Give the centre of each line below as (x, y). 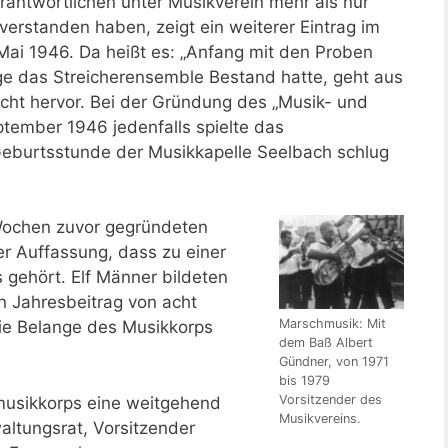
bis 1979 (304, 380)
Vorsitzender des (330, 399)
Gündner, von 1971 (334, 361)
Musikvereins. (320, 418)
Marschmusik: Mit (332, 323)
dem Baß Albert (326, 342)
